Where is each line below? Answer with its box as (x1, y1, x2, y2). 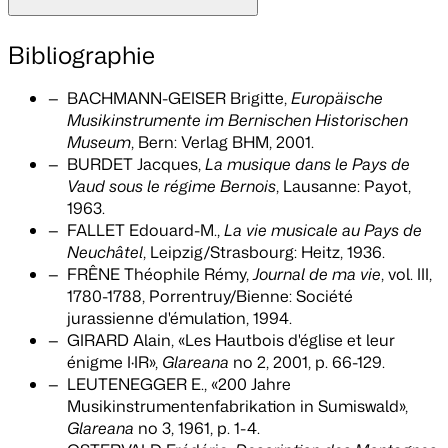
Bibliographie (8, 38, 155, 73)
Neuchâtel (67, 241, 144, 264)
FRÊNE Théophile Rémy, (67, 263, 254, 286)
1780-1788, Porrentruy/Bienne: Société (67, 285, 354, 308)
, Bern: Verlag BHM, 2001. (131, 131, 315, 154)
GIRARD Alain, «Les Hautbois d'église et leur (67, 329, 396, 352)
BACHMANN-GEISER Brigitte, (67, 87, 292, 110)
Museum (67, 131, 132, 154)
